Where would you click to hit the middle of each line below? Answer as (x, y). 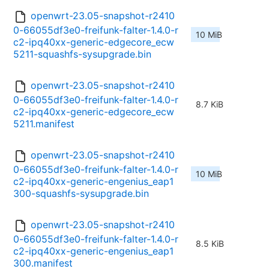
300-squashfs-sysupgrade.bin (81, 194)
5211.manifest (44, 124)
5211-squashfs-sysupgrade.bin (82, 54)
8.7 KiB (210, 104)
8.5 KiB (210, 244)
